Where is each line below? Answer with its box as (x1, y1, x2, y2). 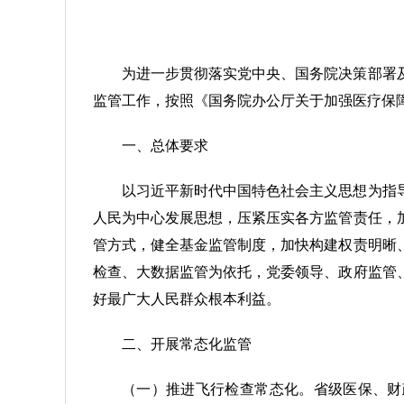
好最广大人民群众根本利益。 (93, 291, 280, 307)
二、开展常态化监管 (122, 336, 252, 352)
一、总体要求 (122, 138, 208, 153)
